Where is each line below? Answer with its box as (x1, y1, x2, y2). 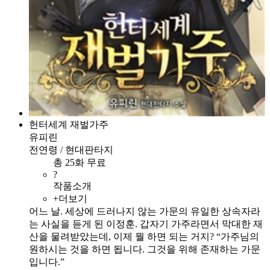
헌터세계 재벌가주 (29, 119, 108, 130)
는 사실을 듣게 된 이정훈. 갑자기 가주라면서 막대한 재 (29, 218, 263, 229)
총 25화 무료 (53, 157, 111, 168)
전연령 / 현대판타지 (29, 144, 113, 155)
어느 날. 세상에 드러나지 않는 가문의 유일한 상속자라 (29, 206, 260, 216)
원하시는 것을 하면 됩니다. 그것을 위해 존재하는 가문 (29, 243, 260, 254)
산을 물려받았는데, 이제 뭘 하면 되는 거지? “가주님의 (29, 231, 259, 242)
